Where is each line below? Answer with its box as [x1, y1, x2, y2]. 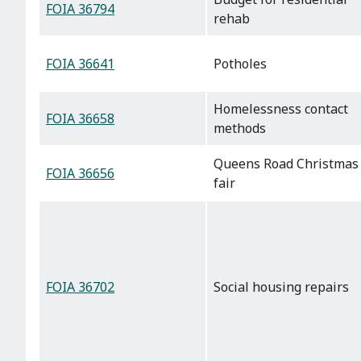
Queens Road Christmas [214, 155, 359, 173]
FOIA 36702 [46, 278, 114, 297]
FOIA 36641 [46, 55, 114, 73]
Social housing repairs [214, 278, 349, 297]
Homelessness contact [214, 100, 348, 118]
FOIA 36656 [46, 164, 114, 183]
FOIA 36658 [46, 110, 114, 128]
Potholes [214, 55, 267, 73]
